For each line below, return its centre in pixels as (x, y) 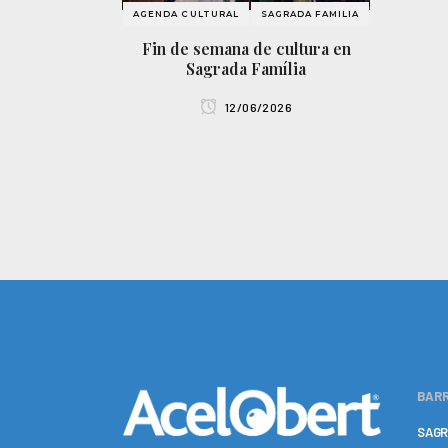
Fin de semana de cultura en (246, 48)
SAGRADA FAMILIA (309, 13)
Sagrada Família (246, 68)
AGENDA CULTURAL (186, 13)
